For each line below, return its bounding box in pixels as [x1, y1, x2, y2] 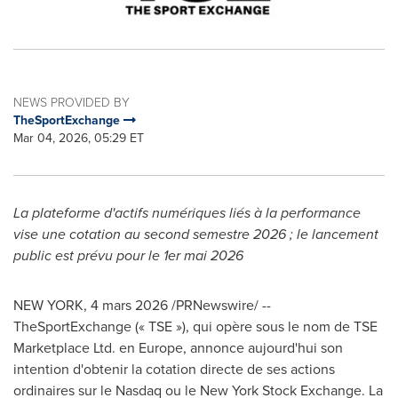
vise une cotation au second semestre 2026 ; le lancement [13, 224, 378, 244]
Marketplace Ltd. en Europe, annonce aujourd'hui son [13, 338, 343, 358]
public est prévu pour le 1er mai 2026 [13, 245, 243, 266]
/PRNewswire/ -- [168, 295, 271, 315]
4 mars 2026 [91, 295, 168, 315]
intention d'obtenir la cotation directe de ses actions [13, 359, 335, 379]
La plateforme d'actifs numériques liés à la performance [13, 203, 361, 223]
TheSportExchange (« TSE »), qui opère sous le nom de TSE [13, 316, 378, 337]
